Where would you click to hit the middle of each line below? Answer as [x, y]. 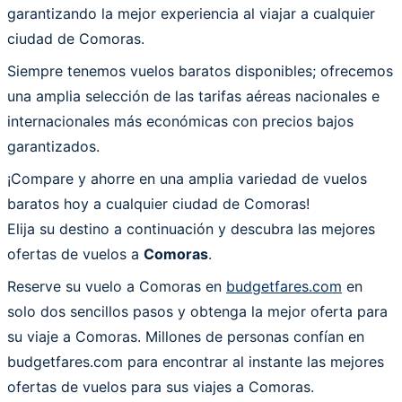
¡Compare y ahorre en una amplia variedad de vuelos [187, 178]
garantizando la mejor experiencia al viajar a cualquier [191, 13]
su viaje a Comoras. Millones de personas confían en [186, 336]
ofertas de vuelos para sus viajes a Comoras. [161, 386]
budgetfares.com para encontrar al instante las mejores [196, 361]
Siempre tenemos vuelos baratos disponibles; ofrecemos [200, 70]
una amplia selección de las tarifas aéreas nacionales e [193, 96]
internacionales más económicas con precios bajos [180, 121]
